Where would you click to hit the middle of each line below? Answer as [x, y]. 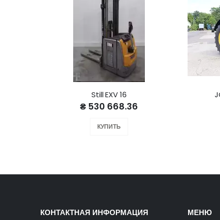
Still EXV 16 [109, 95]
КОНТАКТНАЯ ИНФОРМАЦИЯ [94, 213]
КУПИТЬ [109, 127]
